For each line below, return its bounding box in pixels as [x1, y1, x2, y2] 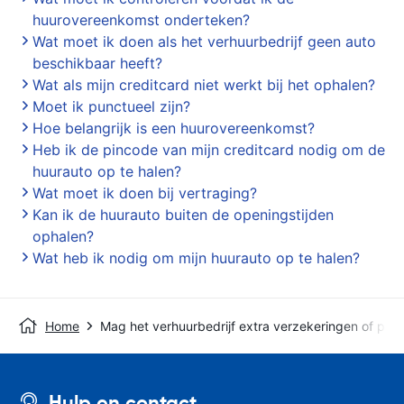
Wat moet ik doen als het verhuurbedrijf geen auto [32, 32, 376, 50]
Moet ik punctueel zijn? [32, 97, 190, 115]
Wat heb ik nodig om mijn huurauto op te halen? [32, 249, 360, 267]
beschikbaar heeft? [32, 54, 162, 72]
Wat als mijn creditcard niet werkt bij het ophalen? [32, 76, 375, 94]
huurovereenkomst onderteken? [32, 11, 250, 29]
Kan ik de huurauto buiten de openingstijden [32, 206, 334, 224]
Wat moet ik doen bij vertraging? [32, 184, 257, 202]
